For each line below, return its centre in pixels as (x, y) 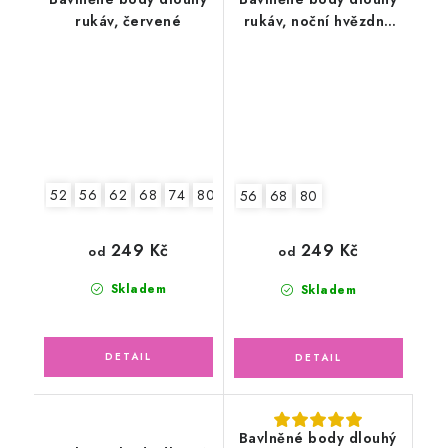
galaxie (318, 43)
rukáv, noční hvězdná (318, 21)
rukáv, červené (128, 21)
